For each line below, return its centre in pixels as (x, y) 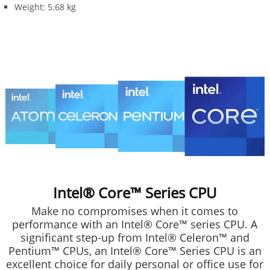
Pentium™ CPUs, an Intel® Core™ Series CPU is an (135, 251)
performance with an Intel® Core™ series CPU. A (135, 224)
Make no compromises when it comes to (135, 211)
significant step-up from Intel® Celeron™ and (135, 238)
